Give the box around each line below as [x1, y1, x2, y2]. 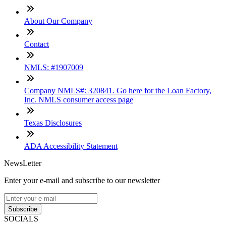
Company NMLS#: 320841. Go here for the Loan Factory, [24, 86, 211, 95]
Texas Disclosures [24, 118, 82, 127]
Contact [24, 39, 49, 48]
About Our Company [24, 16, 92, 25]
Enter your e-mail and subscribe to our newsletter [4, 176, 160, 185]
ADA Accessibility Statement [24, 141, 118, 150]
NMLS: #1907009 [24, 63, 83, 72]
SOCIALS [4, 214, 38, 223]
